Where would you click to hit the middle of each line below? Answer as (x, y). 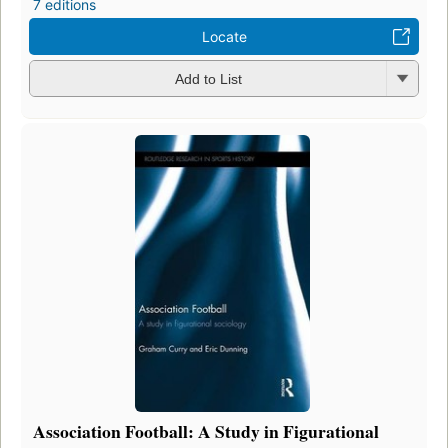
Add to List (208, 79)
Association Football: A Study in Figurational (206, 430)
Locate (224, 36)
